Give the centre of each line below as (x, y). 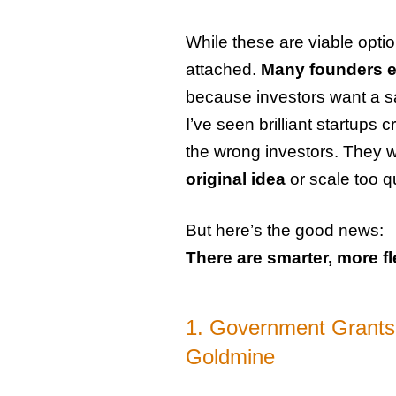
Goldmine (230, 357)
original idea (235, 179)
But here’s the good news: (284, 230)
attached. (223, 69)
